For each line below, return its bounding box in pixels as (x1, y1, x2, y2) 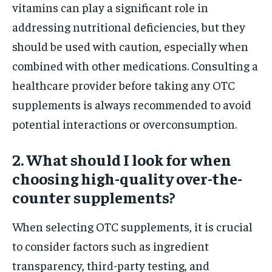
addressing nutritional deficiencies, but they (12, 18, 245, 34)
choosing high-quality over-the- (12, 168, 242, 188)
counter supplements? (12, 186, 175, 207)
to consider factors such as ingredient (12, 237, 209, 253)
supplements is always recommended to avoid (12, 96, 251, 112)
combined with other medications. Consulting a (12, 57, 258, 73)
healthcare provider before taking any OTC (12, 76, 235, 92)
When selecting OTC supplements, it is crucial (12, 218, 253, 234)
